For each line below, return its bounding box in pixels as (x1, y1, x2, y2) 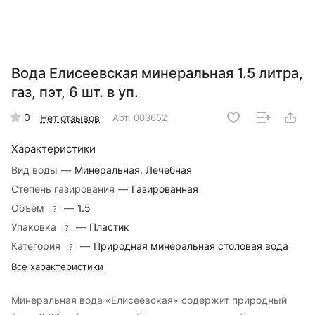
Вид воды (11, 164, 60, 176)
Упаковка (11, 221, 59, 233)
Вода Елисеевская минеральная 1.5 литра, (11, 65, 303, 82)
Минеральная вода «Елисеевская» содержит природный (11, 294, 287, 307)
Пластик (89, 221, 129, 233)
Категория (11, 240, 63, 252)
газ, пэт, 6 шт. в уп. (11, 84, 139, 101)
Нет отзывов (40, 111, 100, 124)
